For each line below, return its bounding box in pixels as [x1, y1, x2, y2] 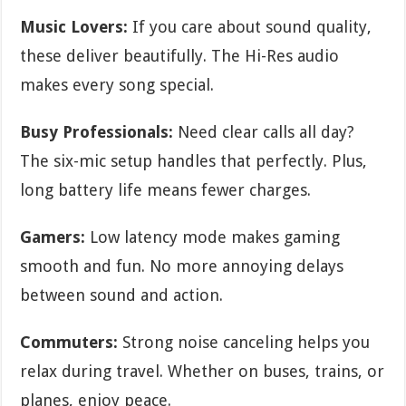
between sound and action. [20, 285, 224, 304]
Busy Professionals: [20, 121, 174, 141]
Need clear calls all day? [173, 121, 355, 141]
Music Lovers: [20, 16, 129, 36]
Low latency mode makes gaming [85, 227, 341, 246]
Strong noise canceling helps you [118, 332, 371, 352]
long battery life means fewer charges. [20, 179, 312, 199]
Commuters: [20, 332, 119, 352]
